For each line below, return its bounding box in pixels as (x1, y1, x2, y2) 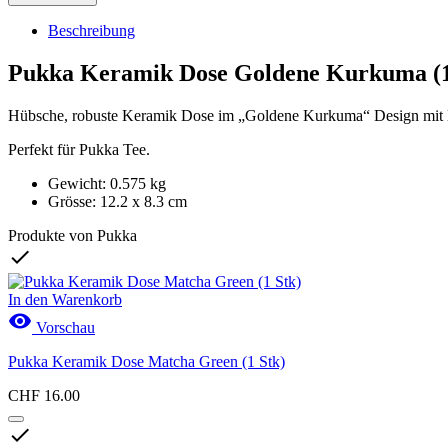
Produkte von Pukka (8, 226, 137, 244)
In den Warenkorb (8, 290, 122, 308)
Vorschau (32, 318, 95, 336)
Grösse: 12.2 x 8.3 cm (48, 192, 187, 210)
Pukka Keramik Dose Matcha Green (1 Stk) (8, 352, 285, 370)
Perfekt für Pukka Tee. (8, 140, 150, 158)
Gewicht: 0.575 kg (48, 174, 166, 192)
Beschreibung (48, 21, 135, 39)
